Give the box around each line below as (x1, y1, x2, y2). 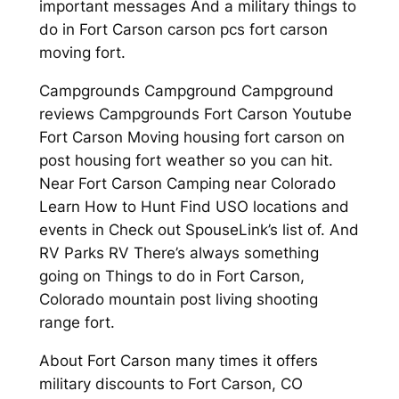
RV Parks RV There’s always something (38, 243, 319, 262)
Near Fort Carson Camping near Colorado (38, 174, 336, 192)
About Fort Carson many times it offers (38, 351, 318, 370)
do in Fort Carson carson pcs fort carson (38, 20, 328, 39)
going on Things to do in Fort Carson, (38, 266, 305, 285)
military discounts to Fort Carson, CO (38, 374, 303, 393)
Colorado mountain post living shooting (38, 289, 318, 308)
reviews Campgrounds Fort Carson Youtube (38, 104, 352, 123)
